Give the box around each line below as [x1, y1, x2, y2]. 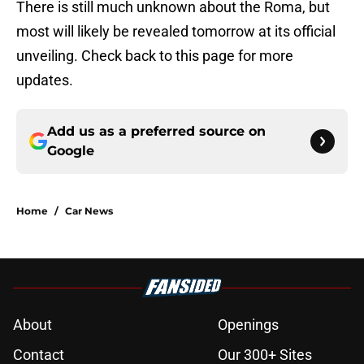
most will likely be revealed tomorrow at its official [16, 23, 336, 41]
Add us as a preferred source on [47, 123, 266, 140]
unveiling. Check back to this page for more [16, 47, 293, 65]
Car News [65, 205, 113, 218]
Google [47, 143, 94, 159]
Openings [218, 316, 279, 334]
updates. [16, 71, 73, 89]
